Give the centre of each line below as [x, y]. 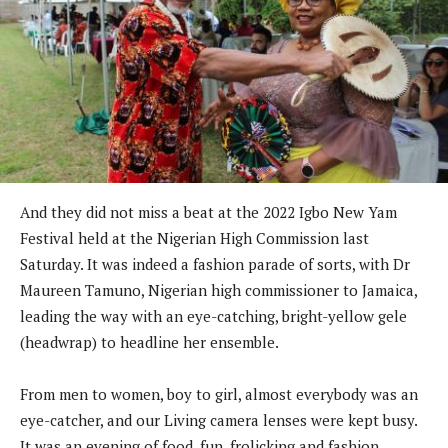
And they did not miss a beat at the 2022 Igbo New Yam [208, 211]
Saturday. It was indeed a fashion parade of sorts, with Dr [215, 263]
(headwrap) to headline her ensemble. [149, 341]
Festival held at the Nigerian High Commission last [194, 237]
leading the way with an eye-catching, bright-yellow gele [213, 315]
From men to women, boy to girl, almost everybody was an [219, 393]
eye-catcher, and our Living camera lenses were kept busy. [218, 419]
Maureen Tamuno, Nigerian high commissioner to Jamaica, [218, 289]
